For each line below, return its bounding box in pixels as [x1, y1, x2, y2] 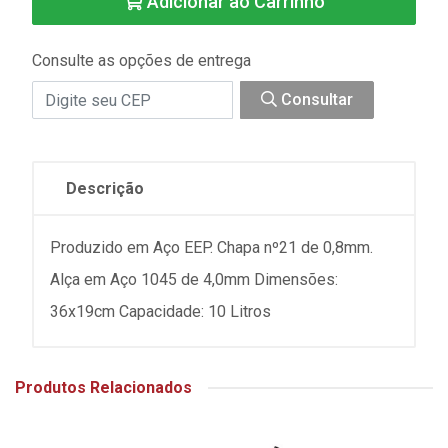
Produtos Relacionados [15, 378, 192, 398]
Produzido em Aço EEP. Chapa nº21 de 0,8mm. [50, 238, 373, 258]
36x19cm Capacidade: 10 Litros [50, 302, 271, 322]
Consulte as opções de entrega [32, 51, 251, 71]
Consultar [277, 90, 353, 110]
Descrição [66, 179, 144, 199]
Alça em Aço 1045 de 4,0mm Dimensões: [50, 270, 338, 290]
